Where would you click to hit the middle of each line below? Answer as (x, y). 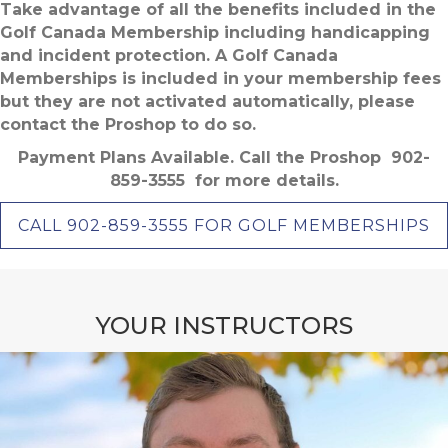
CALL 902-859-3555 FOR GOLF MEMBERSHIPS (224, 225)
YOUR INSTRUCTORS (224, 325)
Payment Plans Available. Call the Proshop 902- (224, 157)
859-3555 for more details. (224, 180)
